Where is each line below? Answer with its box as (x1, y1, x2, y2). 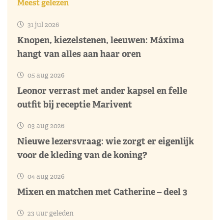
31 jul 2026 (26, 20, 59, 29)
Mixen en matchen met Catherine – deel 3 (17, 186, 187, 197)
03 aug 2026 (26, 121, 64, 130)
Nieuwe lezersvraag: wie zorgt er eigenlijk (17, 135, 194, 147)
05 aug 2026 (26, 70, 64, 80)
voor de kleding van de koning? (17, 149, 147, 161)
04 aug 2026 (26, 171, 64, 181)
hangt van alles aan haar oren (17, 48, 141, 59)
